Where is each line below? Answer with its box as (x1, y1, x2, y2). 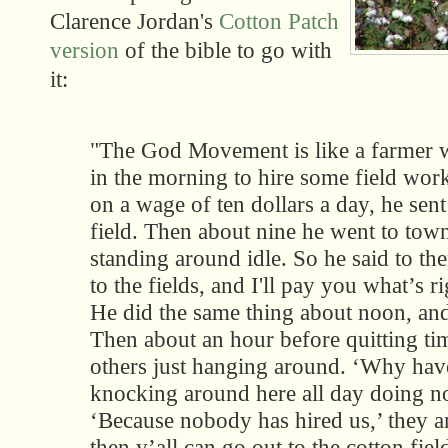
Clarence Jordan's (49, 8, 219, 34)
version (49, 37, 119, 63)
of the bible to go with (118, 37, 332, 63)
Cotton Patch (218, 8, 339, 34)
